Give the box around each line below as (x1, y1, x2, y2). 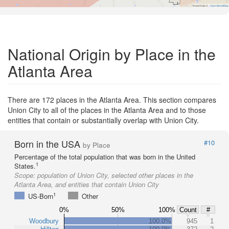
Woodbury (29, 217, 59, 225)
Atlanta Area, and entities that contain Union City (14, 179, 159, 189)
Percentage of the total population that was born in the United (14, 151, 195, 162)
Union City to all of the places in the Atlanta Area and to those (8, 104, 206, 115)
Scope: (14, 170, 37, 180)
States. (14, 161, 36, 171)
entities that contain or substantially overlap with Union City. (8, 114, 199, 125)
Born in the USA (14, 136, 83, 150)
